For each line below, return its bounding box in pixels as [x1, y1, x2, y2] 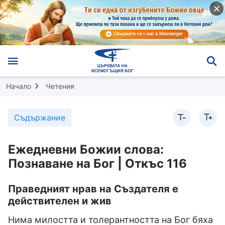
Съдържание [14, 112, 65, 123]
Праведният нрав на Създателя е [8, 182, 178, 195]
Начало [6, 81, 31, 90]
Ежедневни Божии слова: [8, 142, 164, 157]
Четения [46, 81, 74, 90]
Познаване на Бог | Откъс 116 [8, 156, 187, 171]
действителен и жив [8, 194, 111, 207]
